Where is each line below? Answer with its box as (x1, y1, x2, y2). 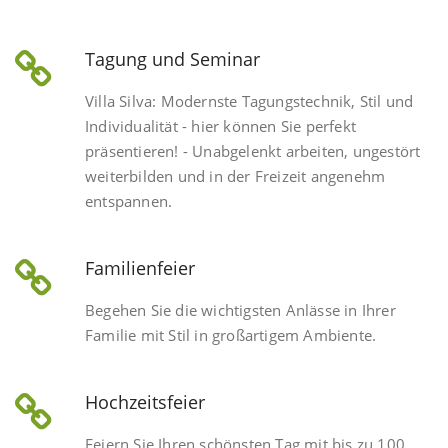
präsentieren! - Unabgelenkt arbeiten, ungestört (85, 141, 421, 162)
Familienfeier (85, 256, 195, 281)
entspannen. (85, 191, 173, 212)
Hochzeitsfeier (85, 390, 205, 415)
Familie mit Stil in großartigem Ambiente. (85, 325, 377, 346)
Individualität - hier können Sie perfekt (85, 116, 356, 137)
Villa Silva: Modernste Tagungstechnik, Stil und (85, 91, 414, 112)
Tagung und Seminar (85, 47, 260, 72)
